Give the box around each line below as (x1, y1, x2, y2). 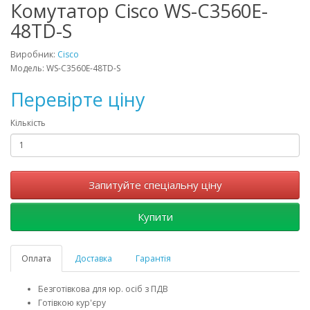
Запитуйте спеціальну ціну (88, 177, 222, 192)
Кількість (10, 116, 46, 129)
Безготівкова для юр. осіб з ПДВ (38, 282, 168, 295)
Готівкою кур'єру (38, 296, 106, 309)
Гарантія (136, 252, 171, 264)
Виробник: (10, 48, 57, 60)
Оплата (21, 252, 51, 264)
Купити (137, 209, 173, 224)
